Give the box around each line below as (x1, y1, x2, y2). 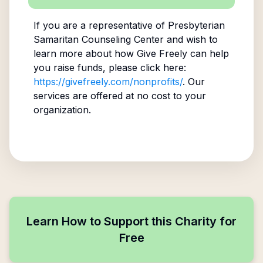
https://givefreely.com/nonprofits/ (33, 76, 183, 87)
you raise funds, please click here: (33, 62, 186, 73)
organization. (33, 104, 91, 116)
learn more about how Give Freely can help (33, 48, 229, 59)
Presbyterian (167, 19, 225, 31)
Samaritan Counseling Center (33, 33, 164, 45)
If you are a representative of (33, 19, 168, 31)
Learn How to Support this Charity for (26, 214, 237, 228)
